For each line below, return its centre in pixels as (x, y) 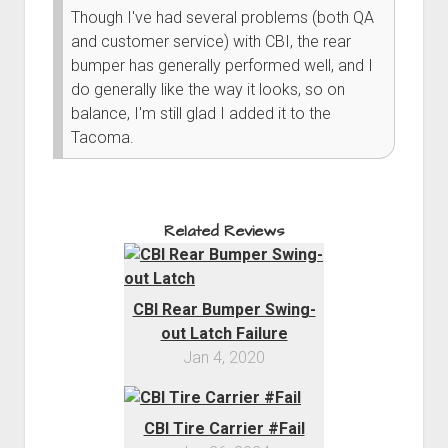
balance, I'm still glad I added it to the (200, 113)
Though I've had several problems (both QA (222, 17)
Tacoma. (102, 137)
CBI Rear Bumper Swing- (224, 309)
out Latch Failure (224, 333)
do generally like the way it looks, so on (207, 89)
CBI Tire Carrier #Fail (224, 428)
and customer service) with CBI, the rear (210, 41)
